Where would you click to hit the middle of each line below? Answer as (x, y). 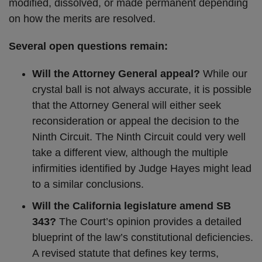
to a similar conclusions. (88, 184)
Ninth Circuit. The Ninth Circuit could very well (139, 137)
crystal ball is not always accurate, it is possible (142, 89)
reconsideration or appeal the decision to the (136, 121)
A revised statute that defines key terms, (125, 253)
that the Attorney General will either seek (127, 105)
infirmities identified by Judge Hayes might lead (142, 168)
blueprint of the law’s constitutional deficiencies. (143, 237)
